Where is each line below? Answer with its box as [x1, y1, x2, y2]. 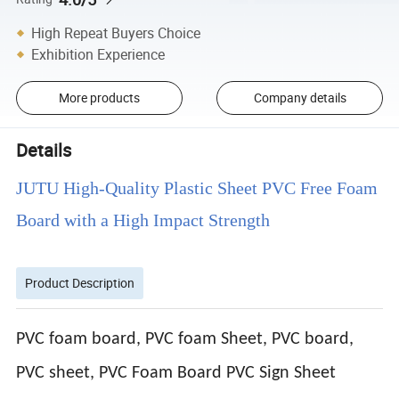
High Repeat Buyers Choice [31, 22, 201, 43]
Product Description [25, 273, 135, 291]
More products [58, 89, 140, 107]
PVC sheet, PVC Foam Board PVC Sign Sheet [16, 363, 337, 382]
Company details [253, 89, 346, 107]
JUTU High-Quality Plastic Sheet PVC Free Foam [16, 177, 379, 198]
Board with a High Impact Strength [16, 209, 271, 230]
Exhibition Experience [31, 44, 166, 64]
